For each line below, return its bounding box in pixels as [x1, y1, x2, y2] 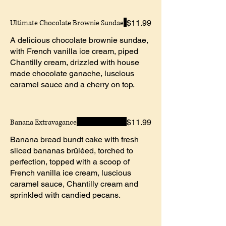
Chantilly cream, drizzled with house [10, 57, 139, 67]
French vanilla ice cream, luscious [10, 167, 131, 178]
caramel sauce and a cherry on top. [10, 79, 135, 89]
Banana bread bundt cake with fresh [10, 134, 139, 144]
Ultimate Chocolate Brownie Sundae [10, 18, 124, 28]
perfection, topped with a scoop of [10, 156, 130, 166]
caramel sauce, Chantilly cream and [10, 179, 138, 189]
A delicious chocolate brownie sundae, [10, 35, 148, 45]
